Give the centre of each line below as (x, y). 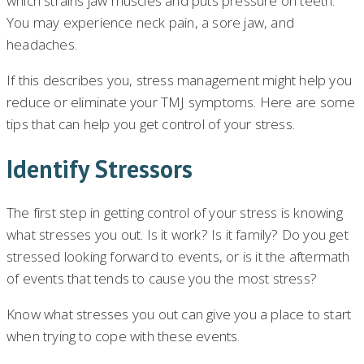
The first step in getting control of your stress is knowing (175, 213)
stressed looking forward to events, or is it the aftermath (178, 257)
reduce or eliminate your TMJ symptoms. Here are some (181, 102)
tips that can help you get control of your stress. (151, 123)
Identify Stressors (100, 168)
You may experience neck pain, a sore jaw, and (151, 22)
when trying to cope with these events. (123, 336)
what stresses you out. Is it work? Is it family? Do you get (178, 235)
